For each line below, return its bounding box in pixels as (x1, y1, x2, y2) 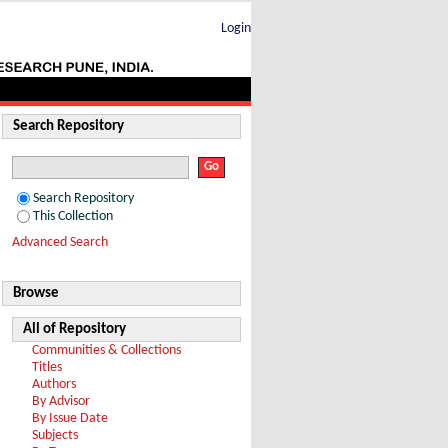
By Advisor (32, 395, 90, 408)
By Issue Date (32, 412, 108, 425)
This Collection (33, 210, 113, 223)
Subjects (32, 429, 78, 442)
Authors (32, 378, 76, 391)
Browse (13, 286, 59, 301)
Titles (32, 361, 62, 374)
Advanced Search (12, 236, 108, 249)
